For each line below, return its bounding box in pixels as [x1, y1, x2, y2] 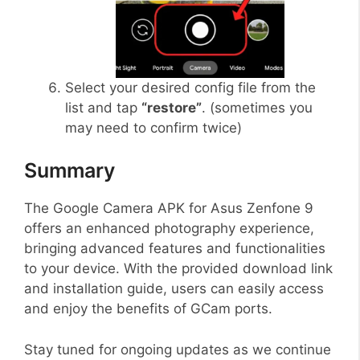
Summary [24, 158, 115, 183]
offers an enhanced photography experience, [24, 220, 314, 237]
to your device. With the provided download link [24, 260, 333, 277]
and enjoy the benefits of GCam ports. [24, 301, 272, 317]
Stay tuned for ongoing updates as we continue [24, 341, 331, 358]
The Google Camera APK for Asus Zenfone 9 [24, 200, 313, 217]
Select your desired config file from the [65, 79, 316, 96]
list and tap [65, 99, 141, 116]
